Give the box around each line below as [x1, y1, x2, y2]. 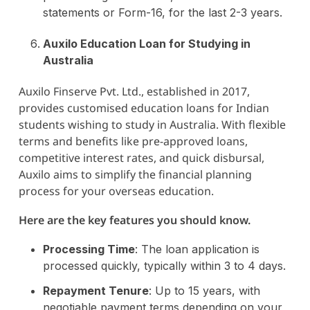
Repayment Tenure [42, 283, 149, 298]
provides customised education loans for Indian [18, 100, 269, 116]
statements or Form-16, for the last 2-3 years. [42, 5, 282, 19]
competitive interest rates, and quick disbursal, [18, 149, 264, 165]
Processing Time [42, 241, 135, 256]
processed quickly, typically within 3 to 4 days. [42, 258, 286, 273]
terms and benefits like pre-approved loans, [18, 133, 248, 149]
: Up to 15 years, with [148, 283, 260, 298]
